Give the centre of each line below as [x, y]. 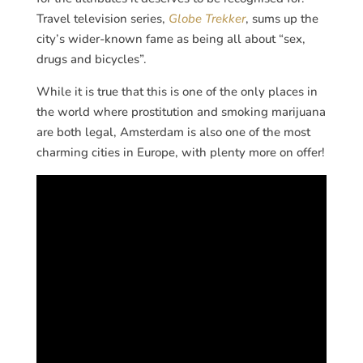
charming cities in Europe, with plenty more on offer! [180, 153]
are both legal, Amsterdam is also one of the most [173, 132]
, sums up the [282, 19]
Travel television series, [102, 19]
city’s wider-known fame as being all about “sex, [171, 39]
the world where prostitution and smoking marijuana [181, 112]
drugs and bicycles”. [91, 60]
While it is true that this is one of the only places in [177, 92]
